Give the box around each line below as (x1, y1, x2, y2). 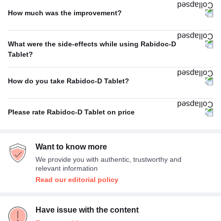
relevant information (36, 164, 98, 172)
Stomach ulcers (8, 14, 60, 22)
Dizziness (8, 82, 40, 90)
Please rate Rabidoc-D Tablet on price (8, 108, 135, 116)
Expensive (8, 125, 43, 134)
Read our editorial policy (36, 175, 118, 184)
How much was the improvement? (8, 8, 122, 17)
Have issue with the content (36, 205, 139, 214)
